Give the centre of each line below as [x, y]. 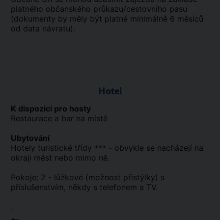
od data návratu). [43, 28]
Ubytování [30, 138]
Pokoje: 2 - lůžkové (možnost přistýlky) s [88, 177]
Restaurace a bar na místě [59, 118]
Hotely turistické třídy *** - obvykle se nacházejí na [107, 148]
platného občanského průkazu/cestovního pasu [99, 9]
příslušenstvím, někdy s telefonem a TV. [84, 187]
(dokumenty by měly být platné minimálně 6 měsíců [107, 19]
